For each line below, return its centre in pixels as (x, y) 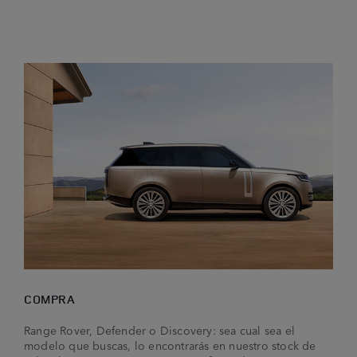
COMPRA (49, 299)
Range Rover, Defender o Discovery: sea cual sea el (160, 330)
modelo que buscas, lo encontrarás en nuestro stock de (170, 345)
